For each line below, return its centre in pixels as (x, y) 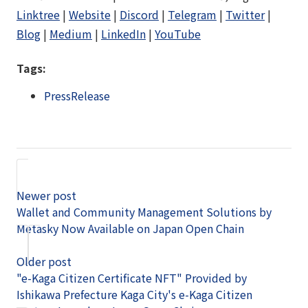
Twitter (245, 14)
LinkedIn (123, 33)
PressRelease (77, 95)
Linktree (38, 14)
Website (90, 14)
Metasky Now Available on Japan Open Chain (130, 228)
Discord (139, 14)
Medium (71, 33)
